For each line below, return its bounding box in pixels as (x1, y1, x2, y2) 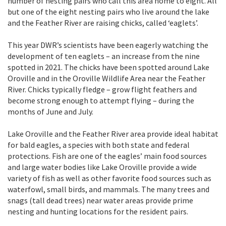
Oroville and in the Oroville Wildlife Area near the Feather (8, 73, 205, 83)
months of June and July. (8, 106, 93, 117)
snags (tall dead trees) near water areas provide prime (8, 195, 193, 205)
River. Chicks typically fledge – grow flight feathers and (8, 84, 197, 94)
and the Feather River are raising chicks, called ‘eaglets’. (8, 17, 198, 28)
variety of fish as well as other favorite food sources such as (8, 173, 211, 183)
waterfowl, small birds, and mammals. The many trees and (8, 184, 209, 194)
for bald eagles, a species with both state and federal (8, 139, 190, 150)
